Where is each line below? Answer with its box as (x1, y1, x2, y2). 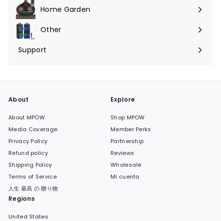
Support (18, 44, 47, 55)
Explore (110, 95, 135, 104)
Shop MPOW (110, 113, 145, 121)
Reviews (110, 148, 135, 157)
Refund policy (8, 148, 48, 157)
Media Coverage (8, 125, 58, 133)
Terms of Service (8, 172, 57, 181)
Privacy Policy (8, 137, 48, 145)
